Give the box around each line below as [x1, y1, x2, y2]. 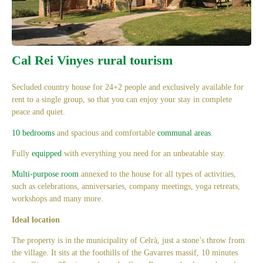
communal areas [157, 128, 211, 137]
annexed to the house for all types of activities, [79, 170, 236, 179]
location [29, 215, 60, 224]
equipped [32, 149, 62, 159]
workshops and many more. [12, 194, 103, 204]
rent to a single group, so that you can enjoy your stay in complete [12, 95, 232, 104]
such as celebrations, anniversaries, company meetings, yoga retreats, [12, 182, 240, 191]
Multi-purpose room [12, 170, 79, 179]
